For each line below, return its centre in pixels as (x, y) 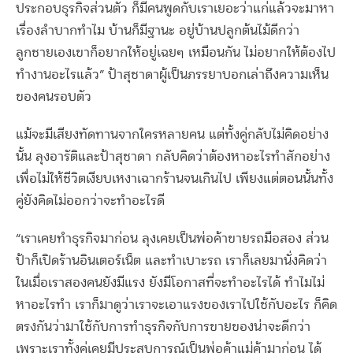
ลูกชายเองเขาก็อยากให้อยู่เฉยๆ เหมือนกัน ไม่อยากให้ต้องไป (176, 53)
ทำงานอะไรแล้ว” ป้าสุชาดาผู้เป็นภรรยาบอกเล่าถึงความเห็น (172, 75)
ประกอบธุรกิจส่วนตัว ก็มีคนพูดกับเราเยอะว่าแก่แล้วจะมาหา (175, 9)
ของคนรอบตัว (54, 97)
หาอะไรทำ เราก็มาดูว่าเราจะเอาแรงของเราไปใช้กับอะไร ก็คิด (176, 305)
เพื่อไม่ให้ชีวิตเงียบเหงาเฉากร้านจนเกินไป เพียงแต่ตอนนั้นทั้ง (175, 179)
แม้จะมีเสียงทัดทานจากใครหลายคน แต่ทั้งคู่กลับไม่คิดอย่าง (172, 135)
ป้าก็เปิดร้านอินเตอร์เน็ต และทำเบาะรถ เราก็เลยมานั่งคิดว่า (171, 261)
